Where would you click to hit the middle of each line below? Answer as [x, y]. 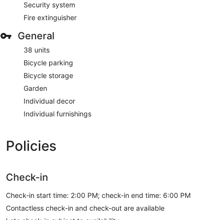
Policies [31, 146]
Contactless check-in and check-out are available [85, 208]
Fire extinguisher [50, 17]
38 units [37, 50]
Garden [35, 88]
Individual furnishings [57, 113]
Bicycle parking [48, 62]
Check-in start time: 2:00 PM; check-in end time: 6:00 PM [98, 195]
